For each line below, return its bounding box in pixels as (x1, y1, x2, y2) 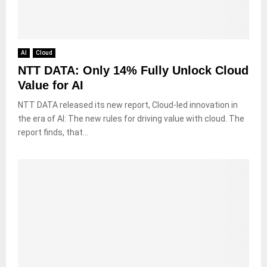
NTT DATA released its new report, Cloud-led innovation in (18, 100, 238, 110)
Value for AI (18, 78, 83, 92)
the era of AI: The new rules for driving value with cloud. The (18, 113, 244, 123)
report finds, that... (18, 127, 88, 137)
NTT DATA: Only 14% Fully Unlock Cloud (18, 63, 249, 77)
